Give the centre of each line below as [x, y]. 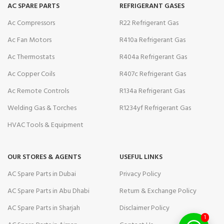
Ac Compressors [31, 23]
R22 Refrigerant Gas [149, 23]
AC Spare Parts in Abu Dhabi [48, 191]
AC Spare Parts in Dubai [42, 174]
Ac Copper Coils [31, 74]
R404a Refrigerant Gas [153, 57]
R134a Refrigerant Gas [152, 91]
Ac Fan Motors [29, 40]
